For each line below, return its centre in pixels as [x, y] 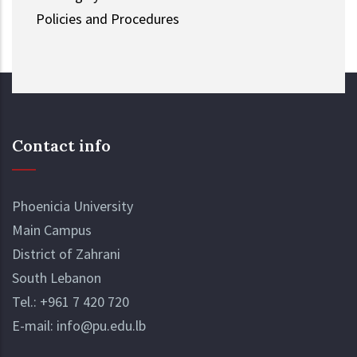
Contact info [61, 145]
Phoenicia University [73, 206]
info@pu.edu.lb [101, 325]
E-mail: [34, 325]
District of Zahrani [66, 253]
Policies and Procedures [108, 18]
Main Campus [52, 229]
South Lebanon [57, 277]
